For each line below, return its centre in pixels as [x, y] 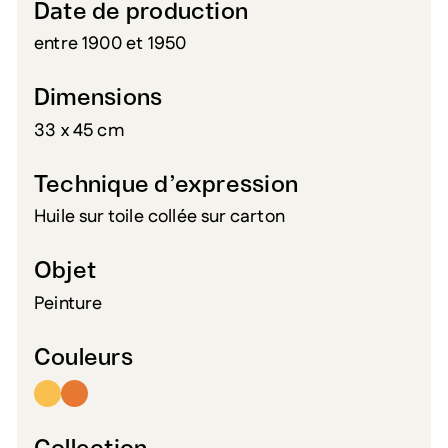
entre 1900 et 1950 [110, 44]
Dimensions [98, 99]
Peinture [68, 304]
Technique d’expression [166, 185]
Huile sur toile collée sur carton [159, 217]
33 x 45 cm [79, 130]
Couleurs [83, 359]
